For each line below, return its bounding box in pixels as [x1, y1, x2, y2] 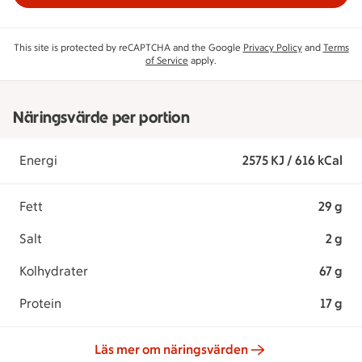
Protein [19, 296, 61, 311]
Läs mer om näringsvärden [94, 342, 248, 357]
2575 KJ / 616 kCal [242, 153, 343, 168]
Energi [19, 153, 57, 168]
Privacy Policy [242, 42, 302, 53]
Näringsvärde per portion [13, 107, 190, 127]
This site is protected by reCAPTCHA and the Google [13, 42, 243, 53]
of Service [145, 55, 188, 66]
